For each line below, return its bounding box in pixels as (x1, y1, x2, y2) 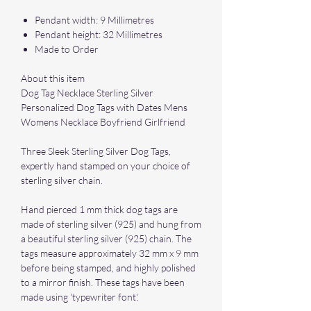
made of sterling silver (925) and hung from (21, 218, 201, 230)
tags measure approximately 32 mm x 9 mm (21, 247, 199, 259)
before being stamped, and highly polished (21, 262, 196, 274)
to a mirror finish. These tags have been (21, 276, 185, 288)
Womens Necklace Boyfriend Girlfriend (21, 116, 185, 128)
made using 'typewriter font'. (21, 291, 139, 303)
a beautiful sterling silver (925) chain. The (21, 233, 192, 244)
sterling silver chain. (21, 174, 103, 186)
